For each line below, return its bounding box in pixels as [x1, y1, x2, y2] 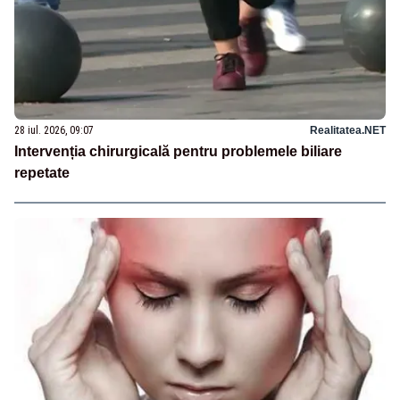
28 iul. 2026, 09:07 [14, 123, 94, 137]
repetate [14, 164, 70, 180]
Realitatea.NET [310, 123, 386, 137]
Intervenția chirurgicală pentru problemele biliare [14, 143, 342, 159]
